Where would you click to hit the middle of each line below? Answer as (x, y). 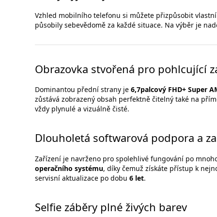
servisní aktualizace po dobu (82, 178)
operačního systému (69, 168)
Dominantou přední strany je (83, 90)
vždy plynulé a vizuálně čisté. (82, 109)
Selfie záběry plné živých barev (111, 207)
